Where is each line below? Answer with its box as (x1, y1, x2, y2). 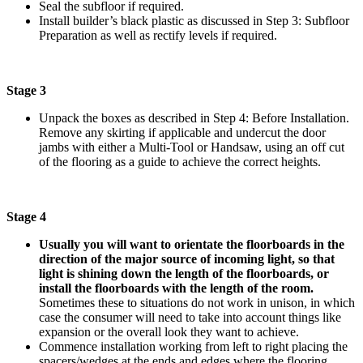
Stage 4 (6, 209, 46, 224)
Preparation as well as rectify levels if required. (39, 28, 277, 42)
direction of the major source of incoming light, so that (39, 251, 335, 266)
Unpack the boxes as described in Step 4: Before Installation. (39, 110, 349, 125)
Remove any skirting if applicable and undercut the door (39, 125, 326, 139)
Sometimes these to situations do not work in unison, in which (39, 295, 355, 310)
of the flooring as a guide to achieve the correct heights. (39, 154, 321, 169)
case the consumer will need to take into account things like (39, 310, 341, 324)
